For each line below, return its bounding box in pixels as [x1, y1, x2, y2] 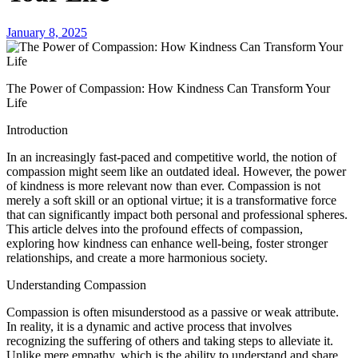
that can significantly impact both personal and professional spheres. [6, 207, 348, 221]
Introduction [6, 122, 68, 137]
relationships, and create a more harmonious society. [6, 250, 268, 265]
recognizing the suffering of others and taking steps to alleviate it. [6, 333, 333, 348]
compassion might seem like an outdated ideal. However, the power [6, 164, 346, 178]
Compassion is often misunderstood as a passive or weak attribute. [6, 304, 339, 319]
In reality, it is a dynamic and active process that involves [6, 319, 292, 333]
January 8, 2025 [6, 25, 87, 39]
